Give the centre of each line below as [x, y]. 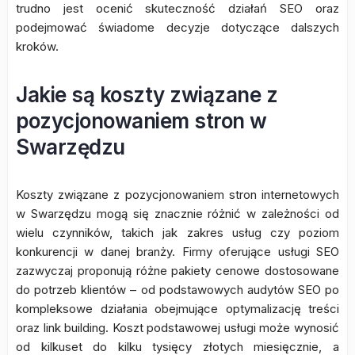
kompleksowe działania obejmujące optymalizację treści [177, 309]
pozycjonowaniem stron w [141, 121]
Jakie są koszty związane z [147, 95]
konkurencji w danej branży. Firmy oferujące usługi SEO [177, 252]
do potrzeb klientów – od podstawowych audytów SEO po [177, 290]
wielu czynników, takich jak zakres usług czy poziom [177, 233]
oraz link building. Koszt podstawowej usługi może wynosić [177, 328]
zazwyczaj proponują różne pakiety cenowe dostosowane [177, 271]
